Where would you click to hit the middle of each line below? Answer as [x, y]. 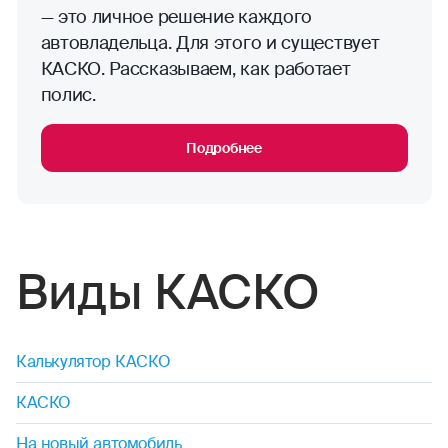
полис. [68, 95]
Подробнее [224, 148]
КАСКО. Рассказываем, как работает [195, 69]
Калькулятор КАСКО [93, 362]
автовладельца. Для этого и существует [210, 43]
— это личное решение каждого [176, 17]
